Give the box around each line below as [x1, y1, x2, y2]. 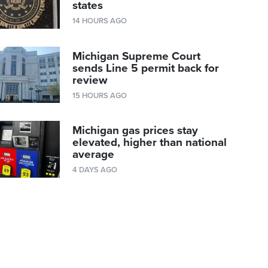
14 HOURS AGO [72, 16, 127, 26]
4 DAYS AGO [72, 165, 118, 175]
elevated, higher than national [72, 136, 227, 150]
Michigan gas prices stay [72, 124, 199, 138]
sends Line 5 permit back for [72, 61, 220, 75]
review [72, 73, 108, 87]
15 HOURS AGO [72, 90, 127, 100]
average [72, 148, 115, 162]
